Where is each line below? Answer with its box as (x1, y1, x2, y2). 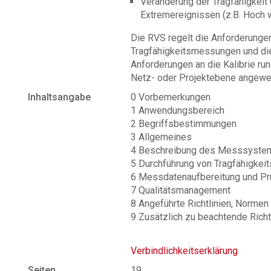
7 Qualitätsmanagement (131, 184, 231, 196)
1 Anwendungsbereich (131, 105, 225, 116)
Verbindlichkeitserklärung (131, 245, 238, 256)
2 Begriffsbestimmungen (131, 118, 237, 129)
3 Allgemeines (131, 131, 192, 143)
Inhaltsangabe (28, 91, 91, 103)
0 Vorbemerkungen (131, 91, 211, 103)
